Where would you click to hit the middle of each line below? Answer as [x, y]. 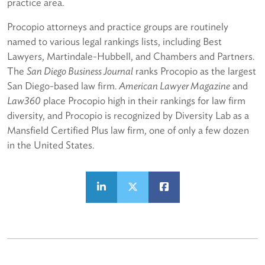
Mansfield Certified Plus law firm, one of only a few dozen [128, 130]
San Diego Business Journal [80, 71]
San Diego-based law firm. [63, 86]
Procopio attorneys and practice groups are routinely [118, 27]
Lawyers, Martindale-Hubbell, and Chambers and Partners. [131, 56]
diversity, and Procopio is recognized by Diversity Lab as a [128, 116]
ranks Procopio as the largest [195, 71]
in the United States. [51, 145]
